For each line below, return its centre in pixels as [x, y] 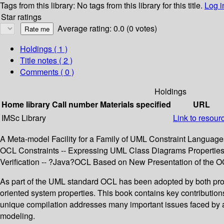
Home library [26, 104]
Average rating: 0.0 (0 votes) [107, 28]
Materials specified [135, 104]
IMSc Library [24, 118]
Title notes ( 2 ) [46, 60]
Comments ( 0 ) [47, 72]
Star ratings [21, 17]
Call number [75, 104]
